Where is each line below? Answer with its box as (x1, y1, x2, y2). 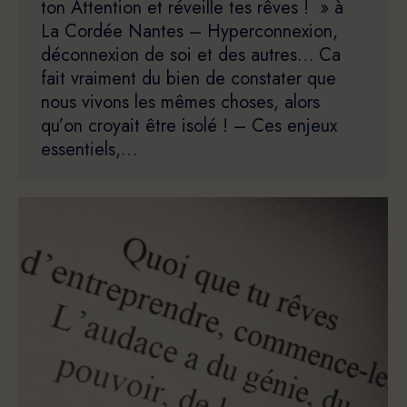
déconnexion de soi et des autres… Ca (41, 41, 341, 68)
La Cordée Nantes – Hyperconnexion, (41, 17, 338, 45)
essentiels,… (41, 135, 137, 163)
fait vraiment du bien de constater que (41, 65, 336, 92)
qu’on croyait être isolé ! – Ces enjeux (41, 112, 337, 139)
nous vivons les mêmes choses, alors (41, 88, 320, 115)
